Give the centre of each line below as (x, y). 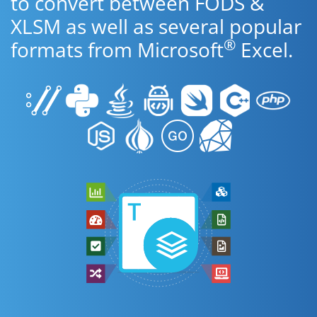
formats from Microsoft (117, 50)
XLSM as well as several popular (156, 26)
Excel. (264, 50)
